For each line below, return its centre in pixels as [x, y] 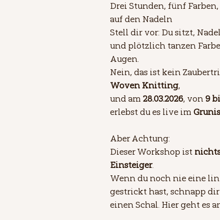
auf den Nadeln [141, 19]
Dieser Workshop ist [152, 151]
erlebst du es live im [152, 111]
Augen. [125, 58]
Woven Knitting [144, 85]
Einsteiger [131, 165]
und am [126, 98]
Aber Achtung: [141, 138]
